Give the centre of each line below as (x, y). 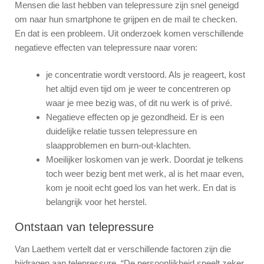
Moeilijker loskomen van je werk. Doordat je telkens (144, 160)
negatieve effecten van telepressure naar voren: (106, 47)
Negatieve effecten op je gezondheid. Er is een (135, 117)
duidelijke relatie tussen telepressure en (121, 131)
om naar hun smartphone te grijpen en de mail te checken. (126, 19)
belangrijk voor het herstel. (96, 202)
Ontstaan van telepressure (84, 227)
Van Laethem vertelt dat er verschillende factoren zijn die (123, 249)
